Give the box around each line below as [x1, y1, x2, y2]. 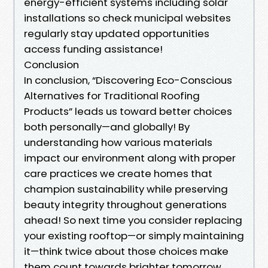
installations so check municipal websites [24, 10, 231, 25]
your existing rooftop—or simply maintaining [24, 228, 244, 243]
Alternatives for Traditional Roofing [24, 88, 200, 103]
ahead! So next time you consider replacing [24, 212, 242, 227]
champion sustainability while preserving [24, 181, 228, 196]
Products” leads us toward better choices [24, 103, 232, 118]
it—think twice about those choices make [24, 243, 229, 258]
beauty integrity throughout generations [24, 197, 227, 212]
